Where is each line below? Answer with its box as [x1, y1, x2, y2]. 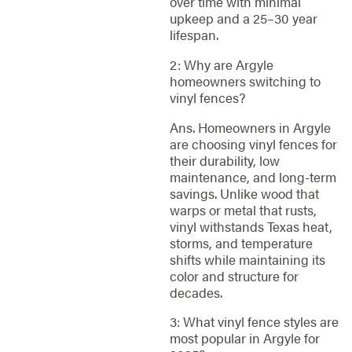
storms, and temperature [169, 233, 313, 252]
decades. [169, 282, 222, 302]
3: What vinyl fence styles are [169, 312, 339, 332]
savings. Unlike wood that [169, 183, 319, 203]
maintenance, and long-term [169, 167, 336, 186]
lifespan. [169, 25, 218, 45]
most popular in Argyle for [169, 328, 320, 348]
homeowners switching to [169, 71, 321, 91]
